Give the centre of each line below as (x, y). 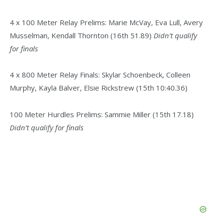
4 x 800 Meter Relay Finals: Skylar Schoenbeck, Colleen (100, 75)
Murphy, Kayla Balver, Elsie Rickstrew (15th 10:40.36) (99, 88)
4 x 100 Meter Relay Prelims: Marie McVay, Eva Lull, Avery (106, 22)
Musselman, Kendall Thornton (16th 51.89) (82, 35)
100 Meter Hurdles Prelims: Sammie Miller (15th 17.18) (102, 115)
